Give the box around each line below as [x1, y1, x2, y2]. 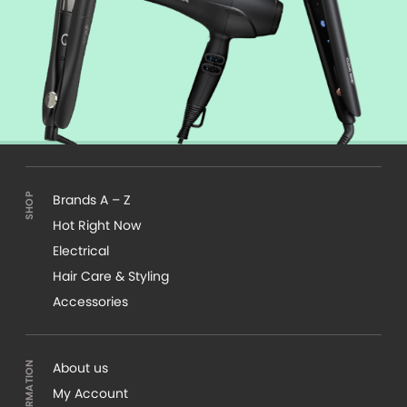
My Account [53, 383, 128, 402]
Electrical [53, 241, 109, 260]
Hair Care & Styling [53, 266, 169, 285]
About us [53, 358, 108, 377]
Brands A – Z [53, 190, 131, 209]
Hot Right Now [53, 215, 141, 234]
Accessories [53, 292, 128, 311]
